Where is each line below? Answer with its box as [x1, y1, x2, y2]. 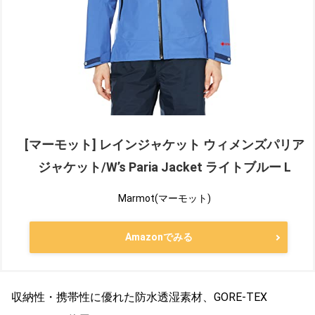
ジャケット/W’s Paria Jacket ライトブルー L [38, 160, 291, 175]
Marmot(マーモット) [118, 193, 211, 205]
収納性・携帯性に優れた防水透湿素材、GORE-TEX [11, 290, 267, 304]
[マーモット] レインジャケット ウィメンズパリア [25, 137, 304, 153]
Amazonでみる [124, 231, 193, 243]
